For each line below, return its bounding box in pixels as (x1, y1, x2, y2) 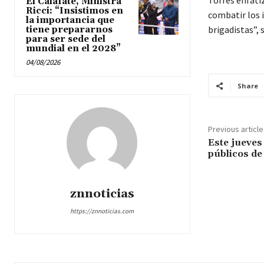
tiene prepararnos (26, 24, 113, 36)
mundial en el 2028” (26, 43, 121, 55)
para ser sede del (26, 34, 105, 45)
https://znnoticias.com (70, 207, 134, 216)
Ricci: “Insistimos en (26, 5, 123, 17)
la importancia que (26, 15, 114, 27)
